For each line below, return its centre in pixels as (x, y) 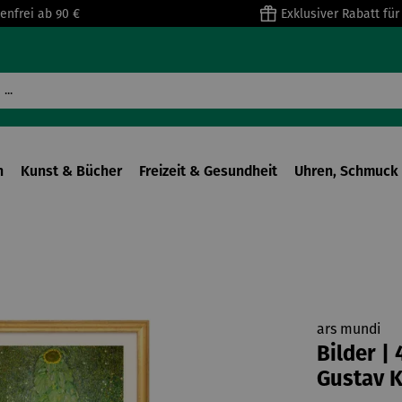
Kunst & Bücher (71, 171)
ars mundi (348, 329)
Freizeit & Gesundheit (208, 171)
